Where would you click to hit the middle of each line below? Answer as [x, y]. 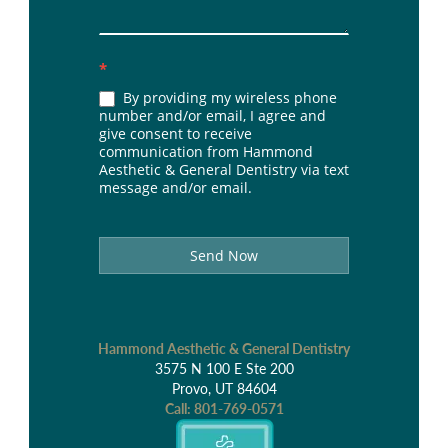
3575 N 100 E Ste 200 [224, 368]
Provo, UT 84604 [224, 388]
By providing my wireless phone [228, 97]
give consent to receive [175, 133]
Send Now [224, 255]
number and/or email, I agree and [212, 115]
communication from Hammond [206, 151]
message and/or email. [175, 187]
